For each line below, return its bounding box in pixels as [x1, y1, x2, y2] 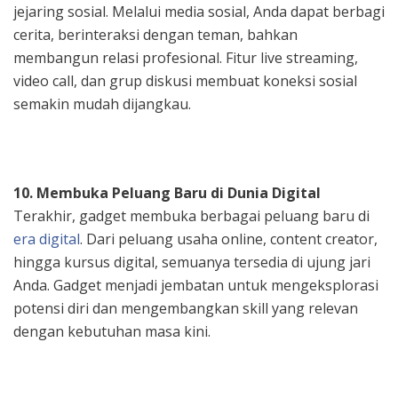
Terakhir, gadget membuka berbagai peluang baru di [13, 205, 370, 226]
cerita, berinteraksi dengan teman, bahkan [13, 24, 298, 44]
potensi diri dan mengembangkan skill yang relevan [13, 298, 358, 318]
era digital [13, 228, 80, 249]
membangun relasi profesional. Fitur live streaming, [13, 47, 358, 68]
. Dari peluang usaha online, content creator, [80, 228, 378, 249]
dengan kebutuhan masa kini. [13, 321, 211, 341]
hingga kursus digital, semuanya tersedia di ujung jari [13, 251, 370, 272]
